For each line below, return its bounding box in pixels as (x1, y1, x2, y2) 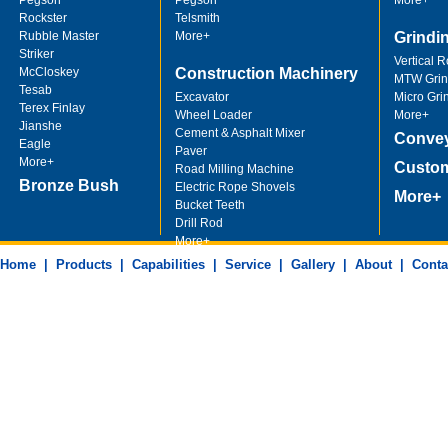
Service (225, 257, 271, 272)
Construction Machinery (175, 65, 359, 82)
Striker (19, 47, 55, 61)
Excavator (175, 90, 230, 104)
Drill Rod (175, 216, 224, 230)
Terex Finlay (19, 101, 86, 115)
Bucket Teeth (175, 198, 246, 212)
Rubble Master (19, 29, 100, 43)
